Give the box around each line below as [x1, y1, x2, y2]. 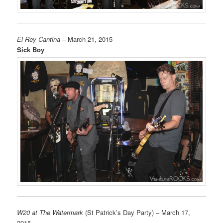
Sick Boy [17, 44, 45, 54]
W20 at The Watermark [17, 208, 84, 218]
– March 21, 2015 [60, 34, 113, 44]
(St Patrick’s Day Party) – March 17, [83, 208, 191, 218]
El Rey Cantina [17, 34, 61, 44]
